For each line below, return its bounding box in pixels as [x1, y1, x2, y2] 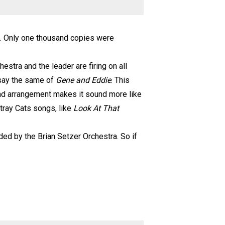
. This [111, 75, 130, 85]
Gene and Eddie [56, 75, 111, 85]
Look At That [71, 103, 119, 113]
